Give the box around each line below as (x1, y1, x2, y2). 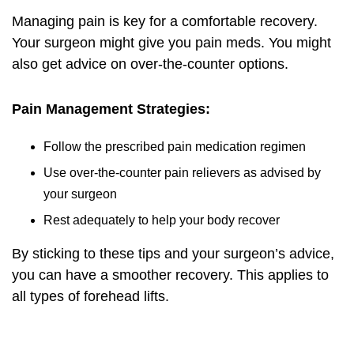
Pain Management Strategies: (12, 101, 210, 117)
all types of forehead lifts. (12, 288, 169, 304)
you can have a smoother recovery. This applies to (12, 267, 329, 283)
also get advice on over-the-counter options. (12, 56, 288, 72)
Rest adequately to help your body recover (43, 213, 280, 227)
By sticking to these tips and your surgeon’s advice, (12, 246, 334, 262)
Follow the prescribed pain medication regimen (43, 140, 306, 153)
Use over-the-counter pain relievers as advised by (43, 166, 321, 179)
